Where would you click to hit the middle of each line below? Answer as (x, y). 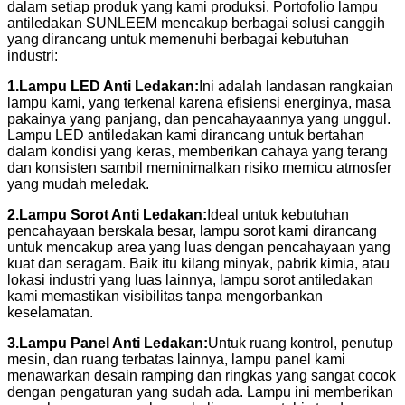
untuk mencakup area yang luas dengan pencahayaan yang (199, 247)
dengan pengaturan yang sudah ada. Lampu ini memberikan (200, 391)
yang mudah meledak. (78, 184)
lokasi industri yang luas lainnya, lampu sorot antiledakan (190, 279)
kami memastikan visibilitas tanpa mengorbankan (165, 296)
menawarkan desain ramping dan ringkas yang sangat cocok (202, 375)
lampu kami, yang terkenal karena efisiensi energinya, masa (199, 102)
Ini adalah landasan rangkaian (296, 86)
